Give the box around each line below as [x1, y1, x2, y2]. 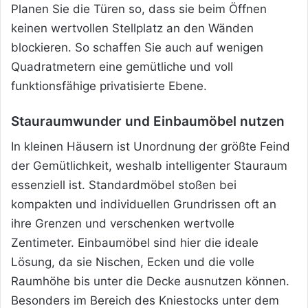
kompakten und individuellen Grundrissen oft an [11, 197, 276, 212]
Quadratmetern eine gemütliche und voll [11, 59, 233, 74]
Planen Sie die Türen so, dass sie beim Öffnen [11, 1, 267, 16]
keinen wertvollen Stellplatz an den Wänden [11, 21, 254, 35]
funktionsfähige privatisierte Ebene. [11, 78, 207, 93]
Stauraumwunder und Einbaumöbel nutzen [11, 113, 285, 129]
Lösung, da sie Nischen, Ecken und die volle [11, 255, 254, 269]
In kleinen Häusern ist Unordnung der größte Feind [11, 140, 290, 154]
